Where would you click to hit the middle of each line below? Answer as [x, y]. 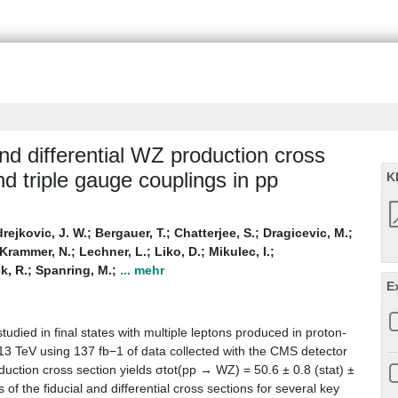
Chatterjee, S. [215, 233]
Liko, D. [178, 252]
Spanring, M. [74, 271]
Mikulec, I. [239, 252]
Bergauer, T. [131, 233]
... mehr [142, 271]
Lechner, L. [113, 252]
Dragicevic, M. [306, 233]
